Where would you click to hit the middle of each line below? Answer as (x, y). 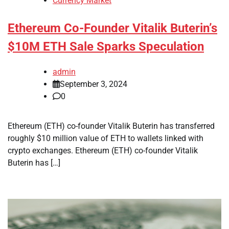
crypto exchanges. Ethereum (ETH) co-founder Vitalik (103, 150)
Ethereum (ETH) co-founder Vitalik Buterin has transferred (111, 126)
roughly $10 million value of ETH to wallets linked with (106, 138)
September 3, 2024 (94, 84)
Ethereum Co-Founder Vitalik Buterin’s (112, 28)
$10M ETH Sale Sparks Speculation (106, 47)
